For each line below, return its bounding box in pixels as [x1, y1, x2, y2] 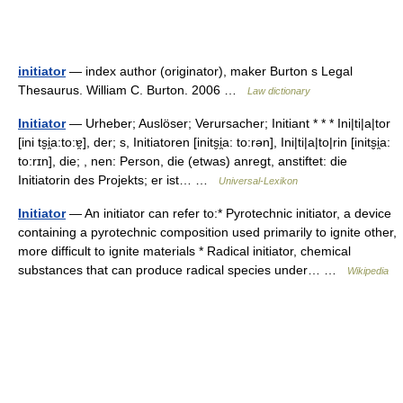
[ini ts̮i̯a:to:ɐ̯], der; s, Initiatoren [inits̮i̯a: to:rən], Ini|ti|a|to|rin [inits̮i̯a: [18, 135, 390, 149]
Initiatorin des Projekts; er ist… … [18, 173, 219, 187]
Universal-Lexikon [219, 175, 298, 186]
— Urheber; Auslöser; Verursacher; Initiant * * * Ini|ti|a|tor [66, 116, 390, 130]
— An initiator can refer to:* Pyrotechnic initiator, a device [66, 206, 391, 220]
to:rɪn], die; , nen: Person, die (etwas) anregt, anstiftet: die [18, 154, 347, 168]
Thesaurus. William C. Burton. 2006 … [18, 83, 247, 97]
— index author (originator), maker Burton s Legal [66, 64, 353, 78]
